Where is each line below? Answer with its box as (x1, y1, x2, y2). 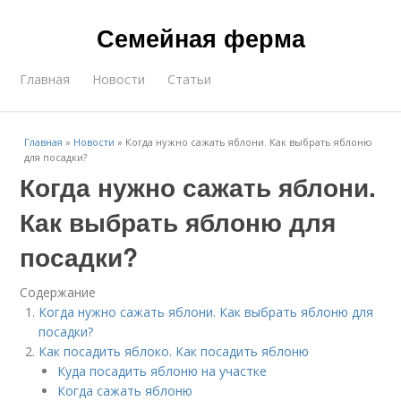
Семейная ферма (96, 21, 305, 55)
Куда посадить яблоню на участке (57, 363, 268, 380)
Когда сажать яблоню (57, 382, 193, 399)
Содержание (20, 284, 97, 301)
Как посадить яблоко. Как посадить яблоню (38, 343, 310, 360)
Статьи (167, 71, 212, 88)
